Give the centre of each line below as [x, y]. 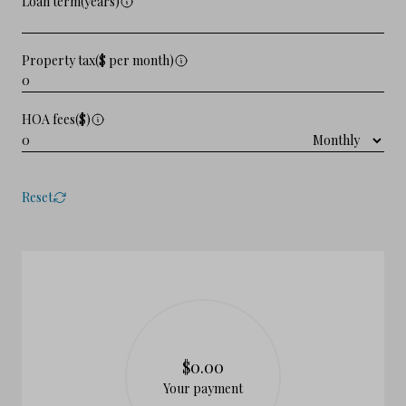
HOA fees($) [56, 119]
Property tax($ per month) [98, 60]
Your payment [203, 388]
